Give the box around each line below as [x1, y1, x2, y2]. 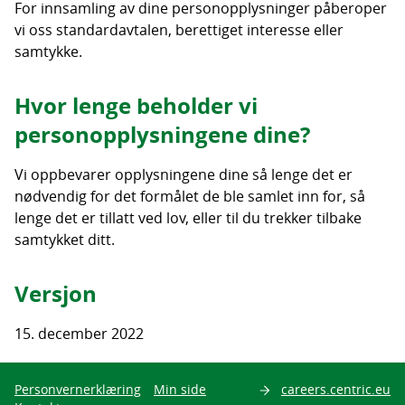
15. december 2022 [14, 324, 144, 344]
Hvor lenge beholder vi [14, 90, 258, 121]
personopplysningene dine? [14, 119, 310, 150]
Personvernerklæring [14, 381, 141, 398]
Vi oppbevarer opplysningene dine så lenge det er [14, 165, 353, 184]
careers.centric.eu [281, 381, 391, 398]
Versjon [14, 278, 97, 309]
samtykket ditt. [14, 230, 115, 250]
